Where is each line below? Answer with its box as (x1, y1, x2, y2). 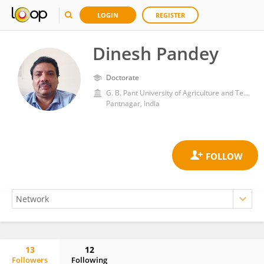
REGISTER (156, 11, 185, 19)
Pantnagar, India (106, 98, 160, 108)
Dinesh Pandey (93, 41, 219, 65)
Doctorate (106, 72, 139, 82)
